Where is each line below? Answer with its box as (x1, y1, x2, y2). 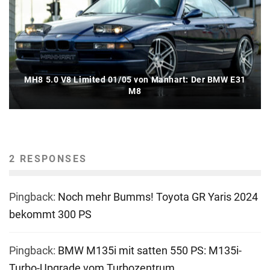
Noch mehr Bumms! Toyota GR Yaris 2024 (58, 190, 258, 204)
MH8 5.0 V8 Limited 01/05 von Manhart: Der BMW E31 (24, 75, 246, 85)
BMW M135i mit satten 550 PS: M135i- (58, 244, 242, 257)
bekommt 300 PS (9, 208, 92, 221)
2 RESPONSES (9, 153, 87, 165)
